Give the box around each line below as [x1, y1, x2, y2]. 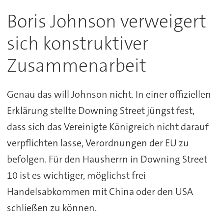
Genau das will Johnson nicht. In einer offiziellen [6, 88, 211, 101]
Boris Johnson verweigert [6, 9, 206, 34]
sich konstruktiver [6, 31, 148, 56]
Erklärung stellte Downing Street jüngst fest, [6, 104, 194, 117]
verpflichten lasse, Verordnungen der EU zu [6, 137, 189, 150]
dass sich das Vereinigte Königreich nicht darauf [6, 120, 209, 134]
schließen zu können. [6, 201, 97, 215]
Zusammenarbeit [6, 54, 146, 78]
